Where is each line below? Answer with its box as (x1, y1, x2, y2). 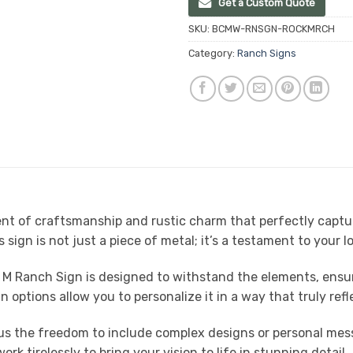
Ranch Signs (237, 47, 296, 60)
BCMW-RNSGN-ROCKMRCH (212, 23, 335, 35)
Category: (188, 47, 237, 60)
